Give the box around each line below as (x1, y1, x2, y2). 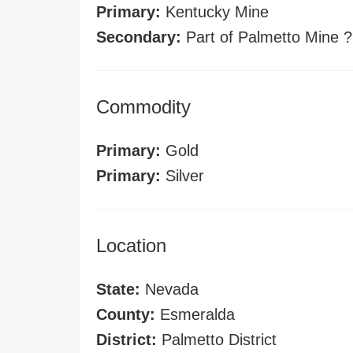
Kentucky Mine (161, 3, 269, 20)
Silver (161, 167, 204, 184)
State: (96, 281, 140, 298)
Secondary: (96, 28, 181, 46)
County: (96, 306, 155, 323)
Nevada (140, 281, 199, 298)
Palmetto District (157, 331, 277, 348)
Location (96, 235, 166, 256)
